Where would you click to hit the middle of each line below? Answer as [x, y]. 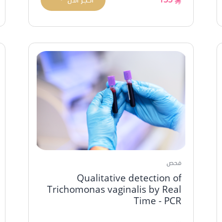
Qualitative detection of [129, 177]
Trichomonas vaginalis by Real [114, 189]
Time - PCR [158, 200]
